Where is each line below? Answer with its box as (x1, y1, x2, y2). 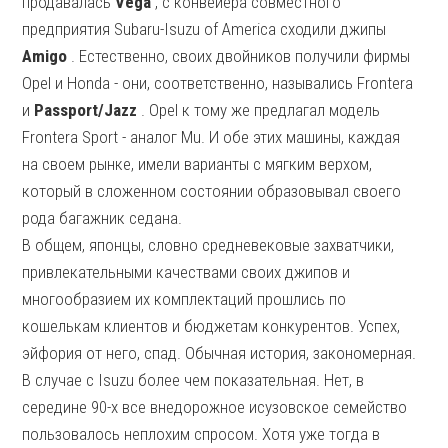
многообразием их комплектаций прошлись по (22, 289, 347, 309)
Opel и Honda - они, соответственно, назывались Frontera (22, 73, 414, 93)
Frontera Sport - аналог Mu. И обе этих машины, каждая (22, 127, 401, 147)
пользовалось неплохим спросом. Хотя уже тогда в (22, 424, 381, 444)
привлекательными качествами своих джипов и (22, 262, 351, 282)
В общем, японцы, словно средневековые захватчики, (22, 235, 395, 255)
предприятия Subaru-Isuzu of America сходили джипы (22, 19, 387, 39)
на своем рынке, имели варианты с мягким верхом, (22, 154, 373, 174)
